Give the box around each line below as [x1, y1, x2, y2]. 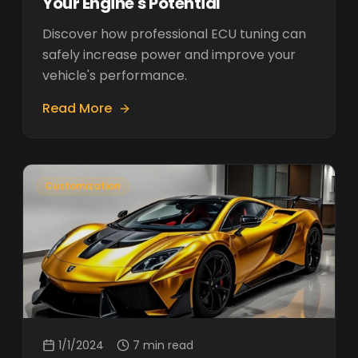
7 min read [133, 337, 193, 353]
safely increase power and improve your [42, 46, 296, 64]
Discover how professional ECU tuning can [42, 25, 306, 43]
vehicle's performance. [42, 66, 187, 85]
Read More [42, 99, 112, 117]
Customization [45, 179, 121, 193]
